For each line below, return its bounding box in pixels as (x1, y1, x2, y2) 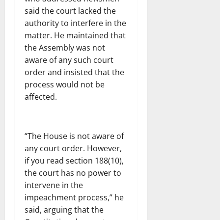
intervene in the (25, 179, 83, 191)
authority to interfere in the (25, 17, 126, 28)
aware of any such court (25, 54, 113, 65)
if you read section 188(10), (25, 155, 124, 166)
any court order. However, (25, 142, 122, 154)
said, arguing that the (25, 204, 104, 215)
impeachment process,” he (25, 192, 124, 203)
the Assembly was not (25, 42, 105, 53)
